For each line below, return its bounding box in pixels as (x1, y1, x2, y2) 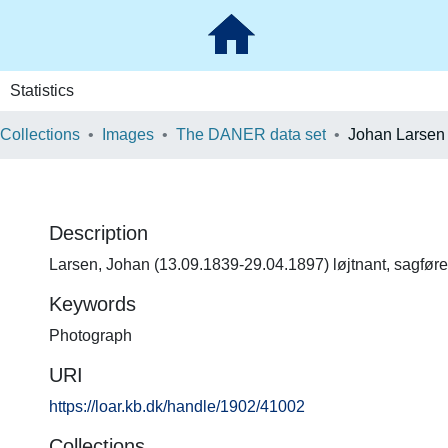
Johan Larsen (348, 126, 445, 143)
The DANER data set (176, 126, 326, 143)
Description (49, 222, 148, 244)
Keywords (49, 293, 136, 315)
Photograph (49, 327, 132, 344)
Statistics (9, 82, 74, 99)
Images (102, 126, 154, 143)
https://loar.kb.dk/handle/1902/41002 (49, 398, 305, 415)
